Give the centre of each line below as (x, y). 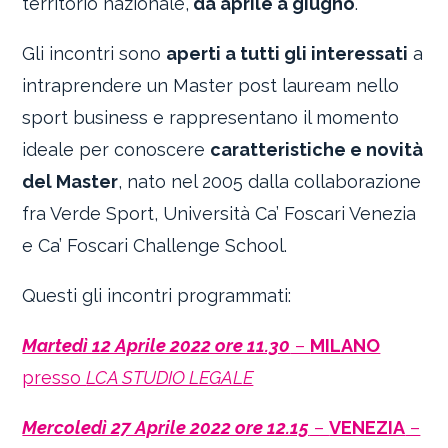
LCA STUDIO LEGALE (170, 378)
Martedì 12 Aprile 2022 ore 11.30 (156, 346)
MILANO (345, 346)
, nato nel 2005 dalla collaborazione (270, 182)
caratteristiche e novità (317, 150)
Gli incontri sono (94, 54)
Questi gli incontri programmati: (157, 296)
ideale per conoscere (116, 150)
